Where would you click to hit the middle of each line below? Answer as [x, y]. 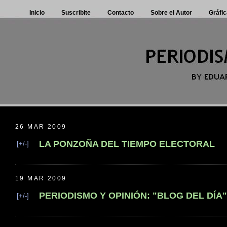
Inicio [37, 13]
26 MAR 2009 [41, 126]
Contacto [121, 13]
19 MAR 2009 [41, 179]
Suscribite [76, 13]
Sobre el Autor [171, 13]
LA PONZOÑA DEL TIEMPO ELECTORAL [127, 144]
